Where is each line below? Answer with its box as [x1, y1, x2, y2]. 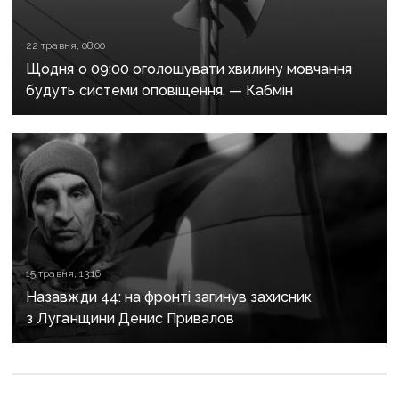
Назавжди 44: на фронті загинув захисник [26, 289, 313, 306]
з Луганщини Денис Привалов [26, 310, 234, 328]
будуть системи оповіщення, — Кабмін [26, 82, 294, 100]
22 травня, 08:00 [26, 39, 105, 53]
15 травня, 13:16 [26, 267, 101, 281]
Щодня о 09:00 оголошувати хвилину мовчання [26, 61, 353, 78]
